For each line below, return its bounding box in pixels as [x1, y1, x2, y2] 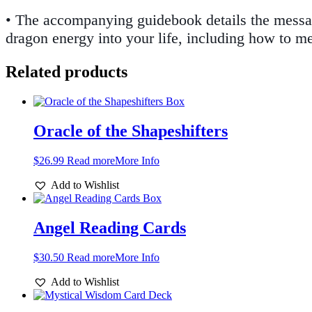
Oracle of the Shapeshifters [33, 122, 228, 141]
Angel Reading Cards [33, 218, 186, 237]
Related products [6, 63, 127, 81]
